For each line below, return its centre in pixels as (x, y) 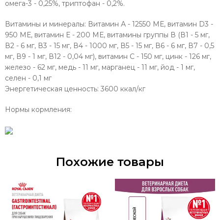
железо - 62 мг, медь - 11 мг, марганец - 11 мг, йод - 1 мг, (100, 67)
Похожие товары (110, 162)
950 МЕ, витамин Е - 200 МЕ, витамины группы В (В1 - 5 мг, (107, 35)
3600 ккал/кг (123, 89)
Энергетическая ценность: (53, 89)
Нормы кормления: (39, 110)
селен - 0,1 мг (28, 78)
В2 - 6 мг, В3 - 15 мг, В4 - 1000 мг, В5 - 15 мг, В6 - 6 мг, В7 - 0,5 (110, 46)
